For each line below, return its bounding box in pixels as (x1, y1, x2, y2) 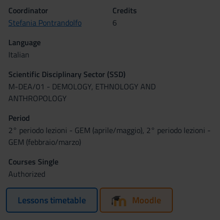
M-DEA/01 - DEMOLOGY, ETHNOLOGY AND (8, 81, 156, 92)
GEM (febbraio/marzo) (8, 136, 81, 148)
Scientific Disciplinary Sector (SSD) (8, 68, 126, 80)
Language (8, 36, 41, 48)
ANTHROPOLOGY (8, 92, 67, 104)
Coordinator (8, 4, 48, 16)
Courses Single (8, 156, 58, 167)
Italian (8, 49, 29, 60)
